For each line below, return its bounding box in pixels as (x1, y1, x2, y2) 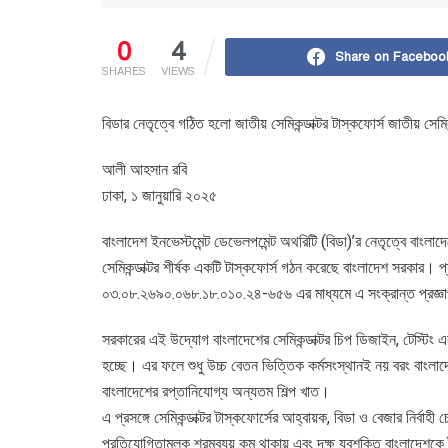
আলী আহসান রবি (102, 159, 187, 179)
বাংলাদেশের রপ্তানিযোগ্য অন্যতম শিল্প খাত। (102, 381, 330, 401)
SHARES (102, 64, 146, 78)
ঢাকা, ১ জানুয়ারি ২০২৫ (102, 185, 217, 205)
